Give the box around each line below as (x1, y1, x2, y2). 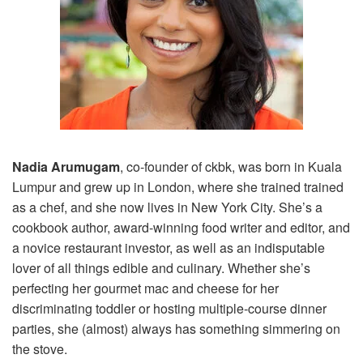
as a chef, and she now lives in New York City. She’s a (12, 197, 322, 216)
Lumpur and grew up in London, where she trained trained (12, 177, 344, 196)
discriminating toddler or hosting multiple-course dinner (12, 298, 327, 318)
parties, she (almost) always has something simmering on (12, 318, 340, 338)
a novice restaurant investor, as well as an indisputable (12, 237, 325, 257)
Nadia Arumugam (12, 156, 120, 176)
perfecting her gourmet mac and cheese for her (12, 278, 279, 297)
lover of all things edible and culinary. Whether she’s (12, 258, 310, 277)
